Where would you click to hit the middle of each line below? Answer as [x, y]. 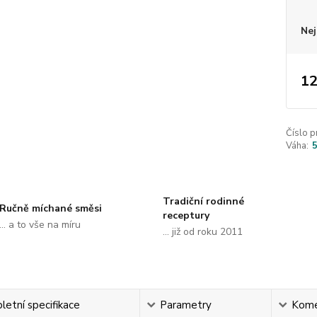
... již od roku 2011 [202, 232]
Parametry [185, 305]
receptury [186, 215]
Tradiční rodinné [203, 201]
